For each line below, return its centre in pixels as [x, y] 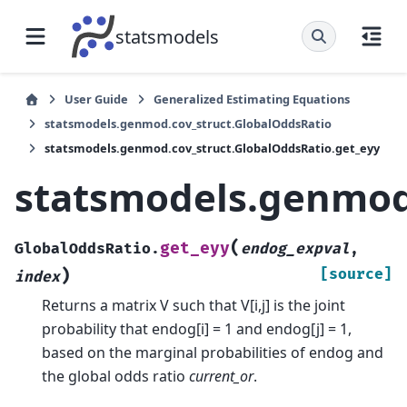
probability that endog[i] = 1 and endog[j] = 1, [197, 328]
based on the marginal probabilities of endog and [213, 352]
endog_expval [295, 248]
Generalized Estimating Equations [252, 99]
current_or [221, 376]
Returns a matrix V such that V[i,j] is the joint [194, 305]
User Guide [96, 99]
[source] [356, 274]
